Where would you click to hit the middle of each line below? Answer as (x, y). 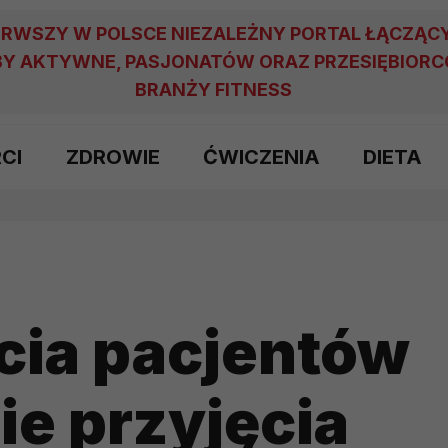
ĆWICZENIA (261, 157)
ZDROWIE (112, 157)
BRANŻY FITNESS (213, 89)
